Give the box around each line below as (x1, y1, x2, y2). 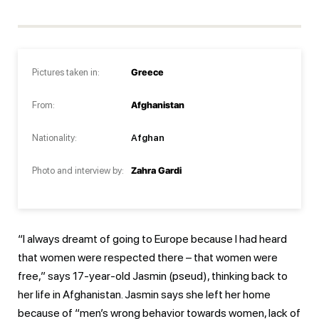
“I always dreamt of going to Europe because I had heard (18, 231, 287, 246)
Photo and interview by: (32, 164, 124, 176)
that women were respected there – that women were (18, 250, 278, 264)
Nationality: (32, 132, 77, 143)
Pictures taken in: (32, 66, 100, 78)
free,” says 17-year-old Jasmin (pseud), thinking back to (18, 268, 288, 283)
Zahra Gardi (131, 164, 182, 176)
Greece (131, 66, 164, 78)
